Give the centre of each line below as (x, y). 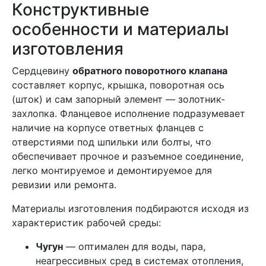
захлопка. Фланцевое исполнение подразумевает (129, 113)
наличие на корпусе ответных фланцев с (108, 128)
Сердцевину (42, 71)
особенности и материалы (121, 29)
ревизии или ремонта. (64, 185)
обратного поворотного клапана (150, 71)
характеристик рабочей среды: (86, 223)
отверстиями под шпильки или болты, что (112, 142)
